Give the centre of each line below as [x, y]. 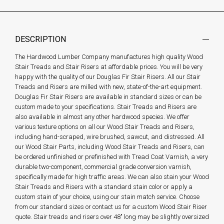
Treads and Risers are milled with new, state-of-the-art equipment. [108, 87]
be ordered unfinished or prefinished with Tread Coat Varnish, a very [111, 157]
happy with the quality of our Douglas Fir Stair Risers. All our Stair [108, 77]
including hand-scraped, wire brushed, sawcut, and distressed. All [110, 137]
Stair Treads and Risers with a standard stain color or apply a [104, 187]
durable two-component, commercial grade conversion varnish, [103, 167]
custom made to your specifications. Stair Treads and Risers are [106, 107]
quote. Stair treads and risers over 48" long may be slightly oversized [112, 217]
